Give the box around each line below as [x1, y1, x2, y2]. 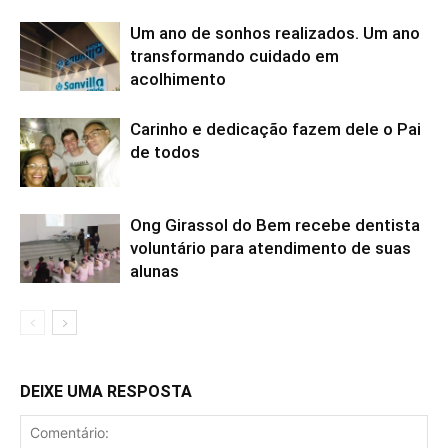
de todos [130, 142, 200, 163]
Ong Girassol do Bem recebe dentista [130, 215, 420, 236]
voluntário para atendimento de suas [130, 238, 411, 259]
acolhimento [130, 69, 226, 90]
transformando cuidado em [130, 46, 339, 67]
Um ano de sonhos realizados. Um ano [130, 23, 420, 44]
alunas [130, 261, 179, 282]
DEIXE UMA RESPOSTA [20, 382, 192, 402]
